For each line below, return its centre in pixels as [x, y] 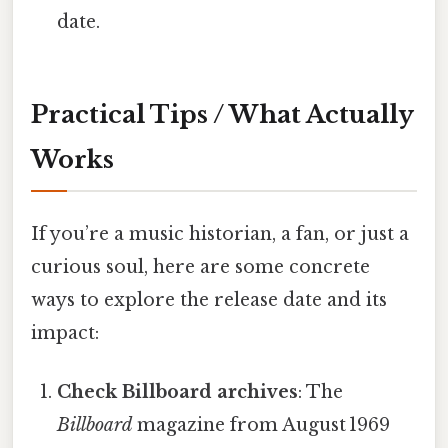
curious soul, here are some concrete [200, 267]
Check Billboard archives [178, 392]
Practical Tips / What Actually [222, 114]
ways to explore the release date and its [209, 300]
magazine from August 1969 [261, 425]
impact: [65, 333]
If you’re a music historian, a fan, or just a [220, 234]
